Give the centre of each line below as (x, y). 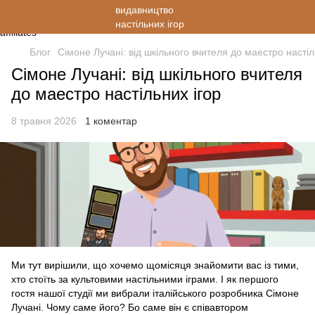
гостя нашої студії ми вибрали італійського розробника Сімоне (155, 294)
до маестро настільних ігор (116, 94)
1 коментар (111, 121)
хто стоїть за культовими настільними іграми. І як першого (145, 279)
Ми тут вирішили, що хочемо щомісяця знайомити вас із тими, (155, 265)
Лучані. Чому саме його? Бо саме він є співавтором (130, 308)
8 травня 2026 (44, 121)
